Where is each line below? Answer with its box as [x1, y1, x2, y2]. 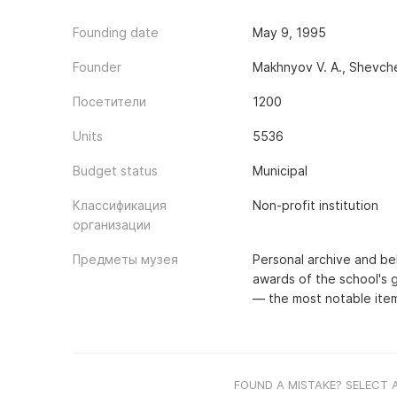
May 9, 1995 [252, 25, 326, 40]
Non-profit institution [252, 198, 378, 213]
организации [73, 217, 151, 232]
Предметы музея [73, 252, 178, 267]
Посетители [73, 94, 146, 109]
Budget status [73, 163, 158, 178]
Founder [73, 59, 121, 74]
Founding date [73, 25, 159, 40]
